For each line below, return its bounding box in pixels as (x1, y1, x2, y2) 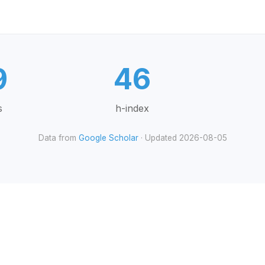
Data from (38, 133, 79, 143)
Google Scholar (78, 133, 138, 143)
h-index (115, 102, 150, 114)
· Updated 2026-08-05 (138, 133, 227, 143)
